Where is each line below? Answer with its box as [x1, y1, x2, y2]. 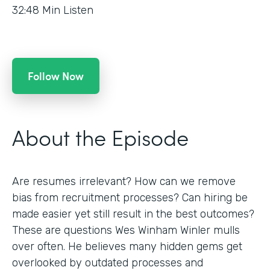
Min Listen [42, 3, 93, 17]
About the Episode [12, 121, 189, 152]
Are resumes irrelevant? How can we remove [12, 174, 236, 188]
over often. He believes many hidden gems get [12, 239, 242, 253]
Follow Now [28, 67, 84, 83]
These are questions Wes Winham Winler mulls [12, 223, 240, 237]
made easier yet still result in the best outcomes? [12, 207, 254, 221]
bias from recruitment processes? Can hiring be [12, 190, 248, 204]
